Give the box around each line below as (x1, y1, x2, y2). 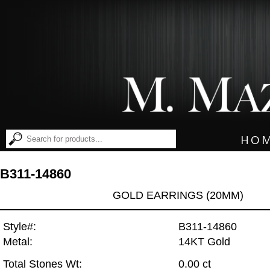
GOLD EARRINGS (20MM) (113, 189, 244, 201)
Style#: (3, 221, 36, 233)
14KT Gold (178, 236, 230, 248)
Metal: (3, 236, 33, 248)
